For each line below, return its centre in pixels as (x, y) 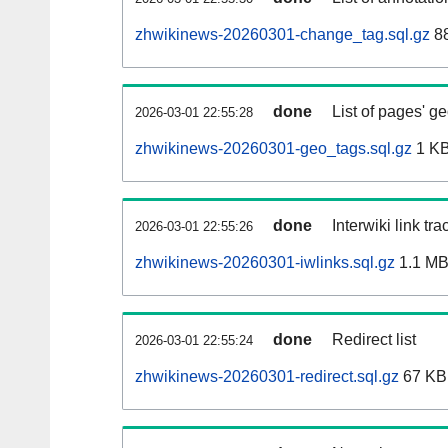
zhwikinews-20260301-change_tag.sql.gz (282, 35)
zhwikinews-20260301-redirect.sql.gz (267, 377)
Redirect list (374, 340)
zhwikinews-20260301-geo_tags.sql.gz (273, 149)
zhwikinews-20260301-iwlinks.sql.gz (265, 263)
